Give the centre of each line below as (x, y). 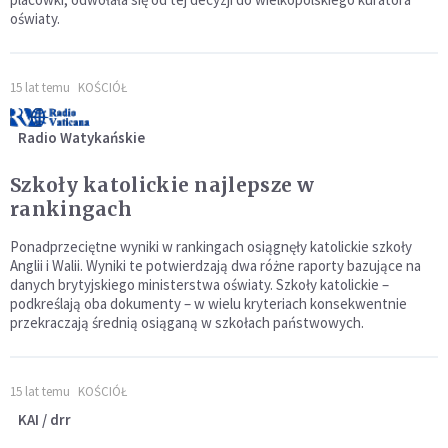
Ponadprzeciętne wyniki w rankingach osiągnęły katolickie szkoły (211, 246)
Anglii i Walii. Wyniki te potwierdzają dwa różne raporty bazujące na (215, 265)
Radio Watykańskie (81, 137)
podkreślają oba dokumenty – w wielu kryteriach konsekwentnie (208, 303)
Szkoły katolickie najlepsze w (162, 184)
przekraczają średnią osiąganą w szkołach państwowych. (187, 322)
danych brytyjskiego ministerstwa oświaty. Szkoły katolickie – (199, 284)
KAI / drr (44, 419)
